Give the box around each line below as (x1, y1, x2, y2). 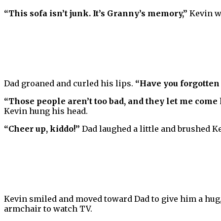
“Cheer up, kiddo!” (4, 124, 80, 134)
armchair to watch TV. (4, 204, 92, 214)
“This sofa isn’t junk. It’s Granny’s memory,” (4, 8, 187, 19)
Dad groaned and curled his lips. (4, 78, 135, 89)
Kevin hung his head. (4, 106, 88, 116)
